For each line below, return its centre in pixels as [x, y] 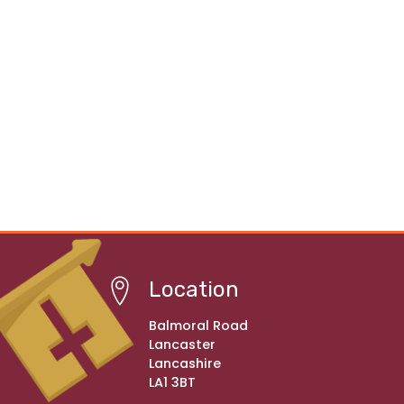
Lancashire [185, 363]
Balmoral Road [198, 326]
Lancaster [182, 344]
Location [194, 289]
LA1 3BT [172, 382]
